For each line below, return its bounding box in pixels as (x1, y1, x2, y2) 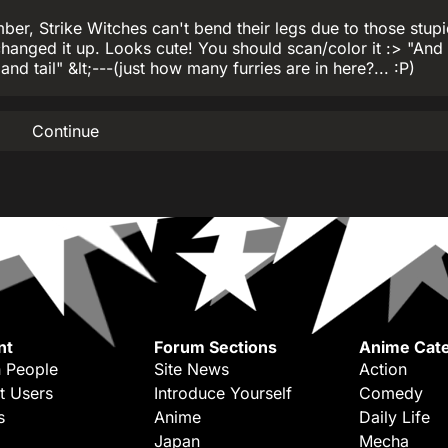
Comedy (359, 383, 423, 403)
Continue (32, 121, 99, 141)
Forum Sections (154, 337, 277, 357)
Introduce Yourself (154, 383, 292, 403)
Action (359, 359, 407, 379)
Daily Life (359, 407, 430, 427)
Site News (154, 359, 229, 379)
